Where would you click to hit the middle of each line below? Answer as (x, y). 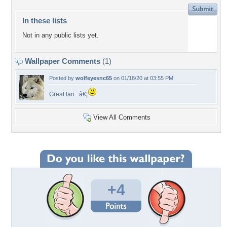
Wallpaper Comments (63, 61)
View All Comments (122, 117)
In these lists (45, 21)
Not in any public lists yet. (61, 35)
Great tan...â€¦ (68, 94)
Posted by (62, 78)
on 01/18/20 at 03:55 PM (143, 78)
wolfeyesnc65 (94, 78)
